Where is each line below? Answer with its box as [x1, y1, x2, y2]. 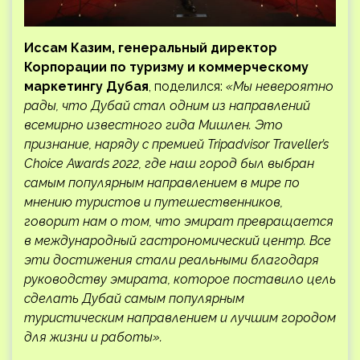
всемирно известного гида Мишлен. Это [24, 117, 283, 133]
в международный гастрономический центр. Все [24, 232, 331, 248]
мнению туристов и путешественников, [24, 194, 283, 210]
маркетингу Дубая [24, 78, 149, 94]
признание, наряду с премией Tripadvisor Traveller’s [24, 136, 329, 152]
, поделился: [149, 78, 226, 94]
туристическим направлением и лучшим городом [24, 309, 336, 325]
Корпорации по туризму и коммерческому [24, 59, 309, 75]
